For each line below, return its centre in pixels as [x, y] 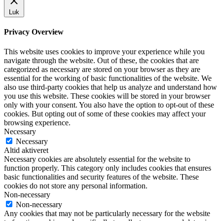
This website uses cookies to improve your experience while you [104, 51]
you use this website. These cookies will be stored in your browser [107, 96]
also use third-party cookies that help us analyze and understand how [110, 87]
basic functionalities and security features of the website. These [101, 177]
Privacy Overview [34, 32]
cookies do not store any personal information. [76, 185]
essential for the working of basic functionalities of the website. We [108, 78]
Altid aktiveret [26, 150]
